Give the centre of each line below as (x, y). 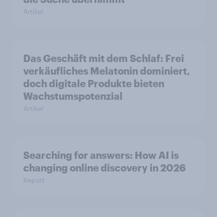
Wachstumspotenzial (73, 96)
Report (34, 180)
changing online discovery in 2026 (104, 168)
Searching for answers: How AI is (101, 155)
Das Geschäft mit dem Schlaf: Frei (104, 58)
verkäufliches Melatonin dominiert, (107, 71)
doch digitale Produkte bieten (94, 83)
